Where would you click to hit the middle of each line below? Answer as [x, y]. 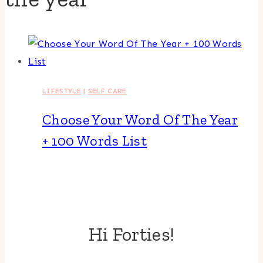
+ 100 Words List [95, 141]
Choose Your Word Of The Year [140, 120]
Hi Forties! [131, 234]
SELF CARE [107, 91]
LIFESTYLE [62, 91]
